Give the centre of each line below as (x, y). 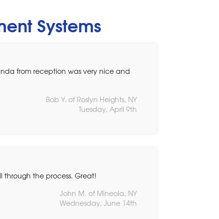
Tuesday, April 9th (108, 109)
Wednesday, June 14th (98, 203)
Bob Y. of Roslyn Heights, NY (91, 99)
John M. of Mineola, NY (98, 193)
